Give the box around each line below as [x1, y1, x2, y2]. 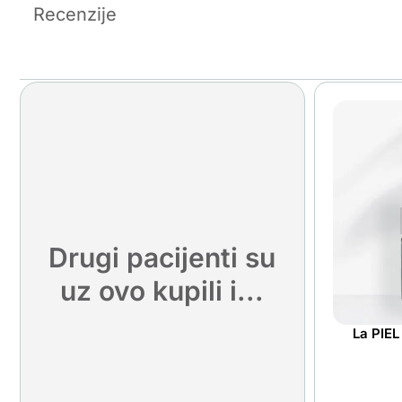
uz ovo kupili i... [60, 275, 265, 308]
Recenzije [33, 4, 117, 26]
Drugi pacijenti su [48, 241, 276, 275]
